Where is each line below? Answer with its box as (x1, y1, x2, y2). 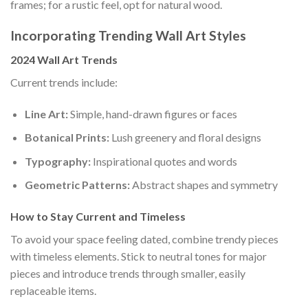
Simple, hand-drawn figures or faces (67, 107, 237, 120)
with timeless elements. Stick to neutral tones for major (10, 250, 267, 263)
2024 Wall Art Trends (10, 52, 118, 66)
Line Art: (24, 107, 68, 120)
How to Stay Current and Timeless (10, 210, 186, 223)
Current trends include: (10, 75, 118, 89)
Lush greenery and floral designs (109, 131, 261, 144)
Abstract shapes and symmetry (129, 178, 278, 192)
